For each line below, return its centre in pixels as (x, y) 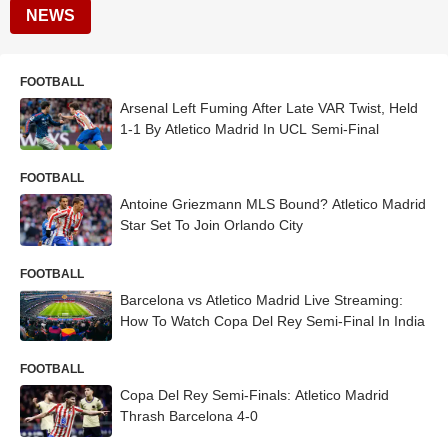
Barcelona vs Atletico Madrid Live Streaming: (261, 299)
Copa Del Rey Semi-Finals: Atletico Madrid (254, 395)
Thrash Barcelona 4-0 (189, 416)
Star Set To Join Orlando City (211, 224)
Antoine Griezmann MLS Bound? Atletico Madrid (273, 203)
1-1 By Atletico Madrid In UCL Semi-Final (249, 129)
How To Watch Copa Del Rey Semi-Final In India (272, 320)
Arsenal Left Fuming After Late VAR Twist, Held (269, 108)
